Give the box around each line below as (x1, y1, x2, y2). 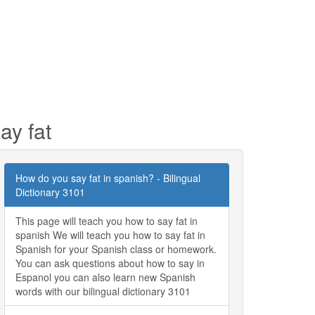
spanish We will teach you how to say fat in (15, 227, 205, 242)
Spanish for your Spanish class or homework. (15, 241, 217, 256)
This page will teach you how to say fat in (15, 213, 198, 228)
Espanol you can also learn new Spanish (15, 269, 195, 284)
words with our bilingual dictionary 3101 (15, 283, 191, 298)
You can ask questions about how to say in (15, 255, 205, 270)
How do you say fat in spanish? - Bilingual (15, 170, 200, 185)
